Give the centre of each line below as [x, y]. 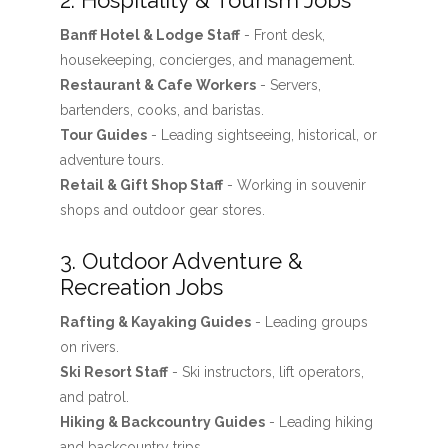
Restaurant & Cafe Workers [157, 85]
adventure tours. [111, 160]
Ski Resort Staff [113, 372]
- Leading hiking [318, 422]
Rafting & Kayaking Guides [155, 322]
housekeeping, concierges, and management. [207, 60]
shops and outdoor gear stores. [162, 210]
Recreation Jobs [141, 287]
